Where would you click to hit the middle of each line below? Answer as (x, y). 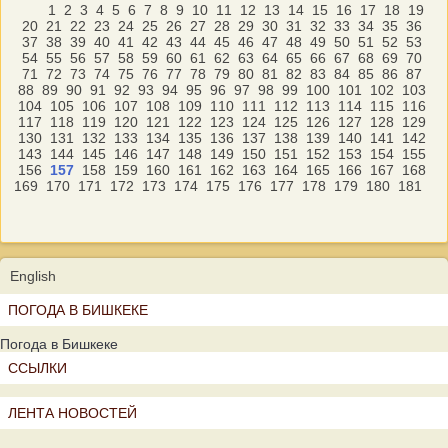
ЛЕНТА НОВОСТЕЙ (72, 413)
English (33, 276)
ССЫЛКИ (37, 368)
